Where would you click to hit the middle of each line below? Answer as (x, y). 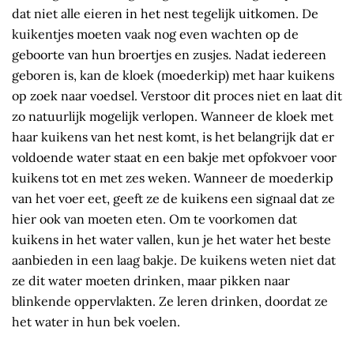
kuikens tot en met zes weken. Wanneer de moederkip (173, 177)
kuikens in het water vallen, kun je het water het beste (171, 239)
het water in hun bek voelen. (96, 321)
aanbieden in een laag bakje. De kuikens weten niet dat (174, 260)
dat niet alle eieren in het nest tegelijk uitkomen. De (165, 13)
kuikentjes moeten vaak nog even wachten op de (155, 34)
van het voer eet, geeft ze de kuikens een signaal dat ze (173, 198)
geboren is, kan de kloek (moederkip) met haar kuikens (173, 75)
